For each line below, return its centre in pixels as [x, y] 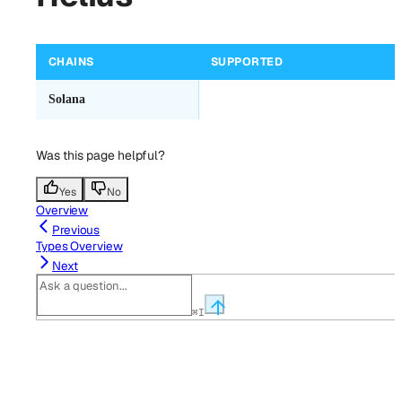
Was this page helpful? [100, 156]
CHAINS [71, 62]
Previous [76, 230]
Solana [67, 100]
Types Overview [79, 246]
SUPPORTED [247, 62]
